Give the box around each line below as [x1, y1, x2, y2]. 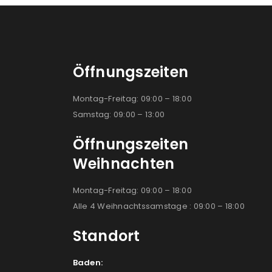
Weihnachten [72, 154, 175, 174]
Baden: [72, 257, 103, 269]
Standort [72, 226, 140, 246]
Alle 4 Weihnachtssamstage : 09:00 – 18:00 [72, 200, 245, 212]
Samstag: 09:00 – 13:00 [72, 109, 165, 121]
